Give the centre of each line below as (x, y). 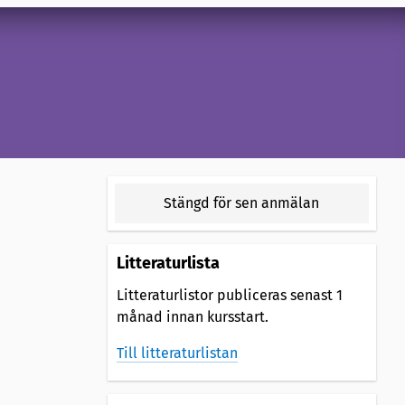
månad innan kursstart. (192, 316)
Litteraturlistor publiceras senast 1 (229, 295)
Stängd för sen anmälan (242, 202)
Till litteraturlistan (177, 353)
